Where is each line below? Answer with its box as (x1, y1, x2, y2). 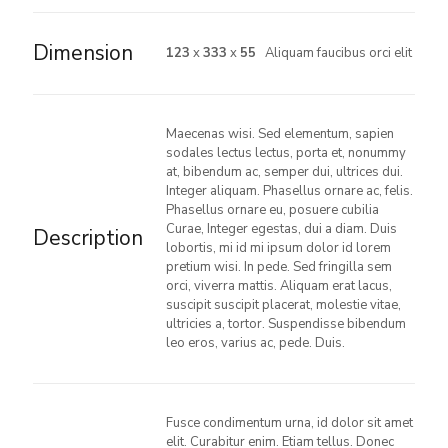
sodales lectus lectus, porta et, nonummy (166, 144, 406, 162)
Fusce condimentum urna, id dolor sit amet (166, 414, 413, 432)
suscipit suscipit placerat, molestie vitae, (166, 296, 401, 314)
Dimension (33, 39, 133, 67)
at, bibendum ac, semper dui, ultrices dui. (166, 163, 403, 181)
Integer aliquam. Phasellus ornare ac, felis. (166, 182, 413, 200)
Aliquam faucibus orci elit (256, 44, 412, 62)
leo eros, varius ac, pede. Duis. (166, 334, 345, 352)
